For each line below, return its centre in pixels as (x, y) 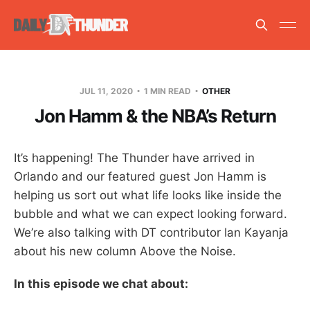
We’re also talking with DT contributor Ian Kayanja (151, 232)
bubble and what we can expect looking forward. (151, 213)
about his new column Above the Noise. (125, 251)
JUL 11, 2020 (107, 91)
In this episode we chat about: (101, 283)
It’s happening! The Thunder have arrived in (134, 157)
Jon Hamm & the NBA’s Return (155, 116)
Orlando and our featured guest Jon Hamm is (140, 176)
